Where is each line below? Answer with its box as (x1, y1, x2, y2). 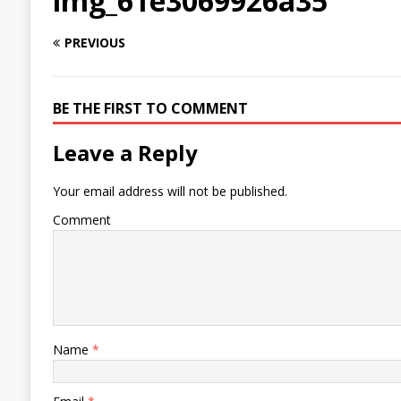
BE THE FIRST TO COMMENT (52, 98, 248, 119)
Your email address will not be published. (52, 183, 287, 200)
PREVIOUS (64, 34, 125, 52)
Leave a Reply (52, 138, 198, 168)
